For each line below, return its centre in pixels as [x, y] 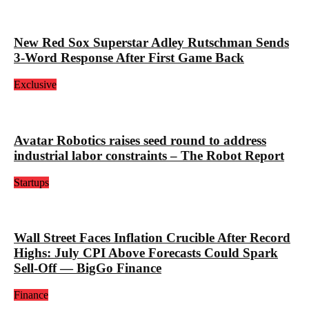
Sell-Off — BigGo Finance [88, 268]
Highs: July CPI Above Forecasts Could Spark [146, 253]
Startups [31, 182]
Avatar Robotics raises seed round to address [140, 140]
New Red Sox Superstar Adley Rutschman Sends [151, 43]
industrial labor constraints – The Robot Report [149, 155]
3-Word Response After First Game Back [129, 58]
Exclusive [35, 85]
